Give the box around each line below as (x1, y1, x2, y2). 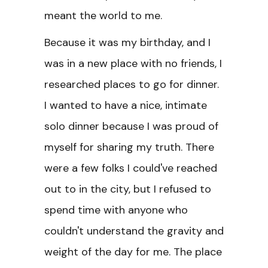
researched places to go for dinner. (44, 77, 219, 92)
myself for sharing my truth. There (44, 140, 214, 154)
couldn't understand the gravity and (44, 224, 224, 238)
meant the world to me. (44, 8, 162, 23)
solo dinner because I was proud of (44, 119, 218, 133)
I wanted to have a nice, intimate (44, 98, 207, 112)
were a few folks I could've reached (44, 161, 217, 175)
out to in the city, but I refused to (44, 182, 211, 196)
